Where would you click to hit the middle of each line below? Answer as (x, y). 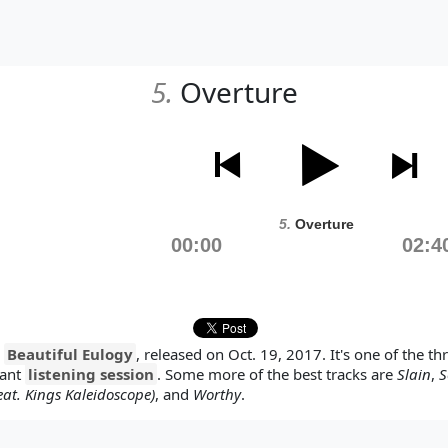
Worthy (217, 394)
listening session (91, 374)
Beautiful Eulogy (70, 354)
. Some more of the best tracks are (277, 374)
